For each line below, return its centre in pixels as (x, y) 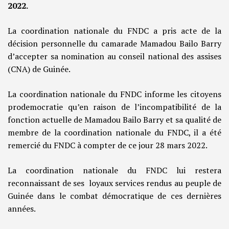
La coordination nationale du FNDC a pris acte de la (114, 31)
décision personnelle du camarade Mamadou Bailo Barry (114, 44)
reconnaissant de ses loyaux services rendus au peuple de (114, 183)
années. (22, 209)
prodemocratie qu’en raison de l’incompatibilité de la (114, 107)
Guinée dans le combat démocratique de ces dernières (114, 196)
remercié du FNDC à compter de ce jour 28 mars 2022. (108, 145)
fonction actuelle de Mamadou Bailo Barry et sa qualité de (114, 120)
